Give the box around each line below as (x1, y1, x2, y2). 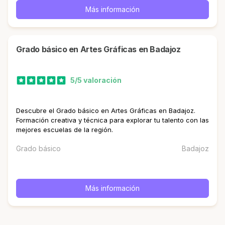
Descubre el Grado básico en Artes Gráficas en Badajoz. (16, 106, 195, 115)
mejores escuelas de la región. (16, 125, 113, 134)
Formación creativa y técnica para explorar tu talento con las (16, 116, 209, 124)
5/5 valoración (70, 76, 122, 85)
